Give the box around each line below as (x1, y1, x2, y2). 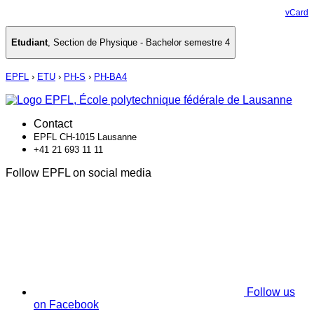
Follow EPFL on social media (6, 167, 151, 179)
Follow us (247, 286, 295, 299)
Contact (34, 118, 72, 130)
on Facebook (34, 299, 99, 311)
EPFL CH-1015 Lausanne (34, 132, 137, 143)
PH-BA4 (94, 71, 127, 83)
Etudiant (11, 37, 48, 48)
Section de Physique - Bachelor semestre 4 (53, 37, 230, 48)
